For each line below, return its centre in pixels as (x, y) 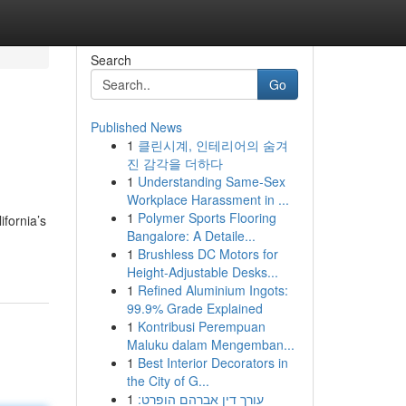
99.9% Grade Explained (194, 308)
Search (111, 60)
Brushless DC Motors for (208, 254)
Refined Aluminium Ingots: (213, 290)
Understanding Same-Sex (211, 181)
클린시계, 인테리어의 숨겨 (213, 145)
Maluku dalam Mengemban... (210, 344)
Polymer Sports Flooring (207, 217)
